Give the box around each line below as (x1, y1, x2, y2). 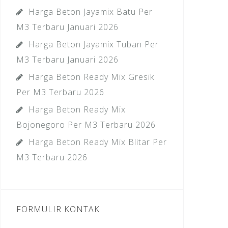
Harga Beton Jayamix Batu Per (28, 6, 153, 18)
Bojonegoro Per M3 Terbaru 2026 (16, 119, 156, 131)
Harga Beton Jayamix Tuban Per (28, 39, 159, 50)
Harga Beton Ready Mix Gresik (28, 71, 154, 83)
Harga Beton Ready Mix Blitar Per (28, 136, 167, 148)
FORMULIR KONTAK (16, 204, 100, 215)
